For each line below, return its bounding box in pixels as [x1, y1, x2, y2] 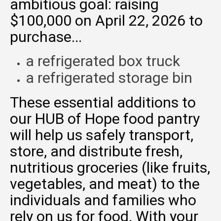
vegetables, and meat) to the [10, 175, 200, 193]
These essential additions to [10, 94, 196, 111]
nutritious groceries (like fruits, [10, 159, 210, 177]
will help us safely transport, [10, 126, 193, 144]
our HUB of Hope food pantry [10, 110, 200, 128]
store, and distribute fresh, [10, 143, 183, 160]
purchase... [10, 28, 82, 46]
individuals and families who [10, 191, 196, 209]
